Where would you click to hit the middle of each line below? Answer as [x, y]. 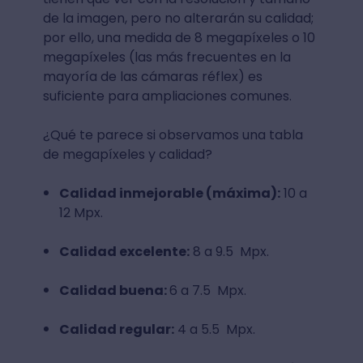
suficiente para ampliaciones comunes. [169, 96]
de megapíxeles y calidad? [127, 154]
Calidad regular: [116, 329]
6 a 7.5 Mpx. [207, 290]
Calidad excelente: [124, 251]
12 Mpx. [81, 212]
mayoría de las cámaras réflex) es [152, 76]
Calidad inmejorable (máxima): [169, 193]
